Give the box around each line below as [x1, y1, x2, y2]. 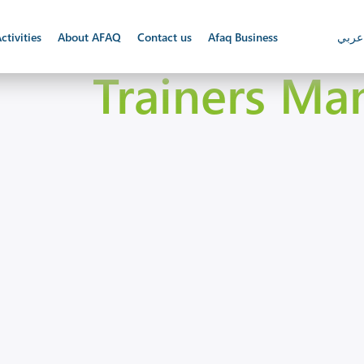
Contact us [137, 28, 193, 45]
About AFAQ [58, 28, 122, 45]
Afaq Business [208, 28, 279, 45]
